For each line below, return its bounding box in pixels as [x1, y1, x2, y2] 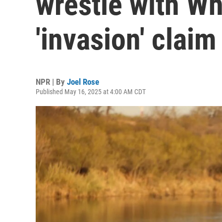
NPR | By [36, 77, 67, 87]
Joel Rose [67, 77, 99, 87]
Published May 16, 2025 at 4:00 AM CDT [36, 88, 146, 96]
